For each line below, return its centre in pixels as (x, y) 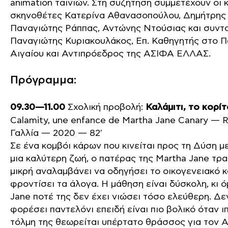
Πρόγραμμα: (43, 80)
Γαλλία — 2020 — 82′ (56, 133)
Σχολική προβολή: (105, 107)
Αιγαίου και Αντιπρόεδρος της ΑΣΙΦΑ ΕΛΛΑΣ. (110, 54)
